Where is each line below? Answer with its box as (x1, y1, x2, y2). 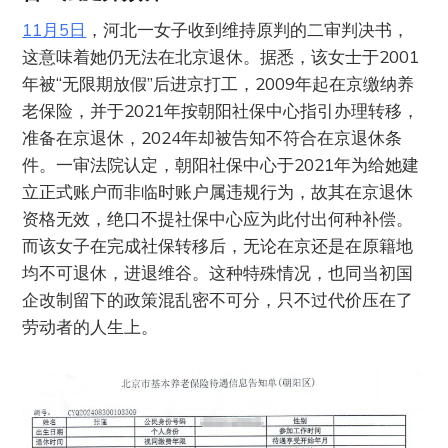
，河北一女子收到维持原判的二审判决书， (86, 19, 410, 41)
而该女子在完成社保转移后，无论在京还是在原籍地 (22, 235, 414, 257)
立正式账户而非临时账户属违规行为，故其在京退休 (22, 181, 414, 203)
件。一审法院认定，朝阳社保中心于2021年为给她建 (22, 154, 420, 176)
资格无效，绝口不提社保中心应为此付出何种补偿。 (22, 208, 414, 230)
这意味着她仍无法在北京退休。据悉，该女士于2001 (22, 46, 420, 68)
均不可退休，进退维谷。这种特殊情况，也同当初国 (22, 262, 414, 284)
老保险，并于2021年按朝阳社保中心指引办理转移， (22, 100, 420, 122)
